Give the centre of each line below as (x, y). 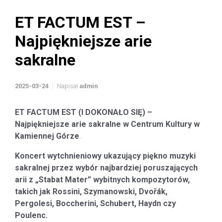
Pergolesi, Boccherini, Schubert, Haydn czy (95, 203)
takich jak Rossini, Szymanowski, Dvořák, (91, 192)
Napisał (68, 86)
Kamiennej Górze (47, 136)
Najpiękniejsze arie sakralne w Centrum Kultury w (107, 124)
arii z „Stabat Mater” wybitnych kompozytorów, (102, 180)
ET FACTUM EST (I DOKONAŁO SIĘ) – (83, 112)
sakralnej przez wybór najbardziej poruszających (106, 168)
